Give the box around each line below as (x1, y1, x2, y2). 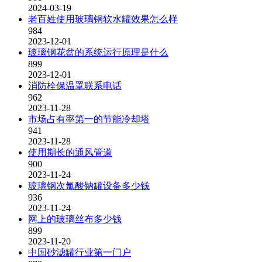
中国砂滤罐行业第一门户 (28, 247, 131, 257)
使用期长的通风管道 (28, 147, 112, 157)
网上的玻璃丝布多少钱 (28, 214, 122, 224)
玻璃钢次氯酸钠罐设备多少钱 (28, 181, 150, 191)
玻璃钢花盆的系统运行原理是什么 (28, 47, 168, 57)
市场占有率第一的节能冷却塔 (28, 114, 150, 124)
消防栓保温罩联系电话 (28, 81, 122, 91)
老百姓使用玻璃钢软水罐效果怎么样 (28, 14, 178, 24)
